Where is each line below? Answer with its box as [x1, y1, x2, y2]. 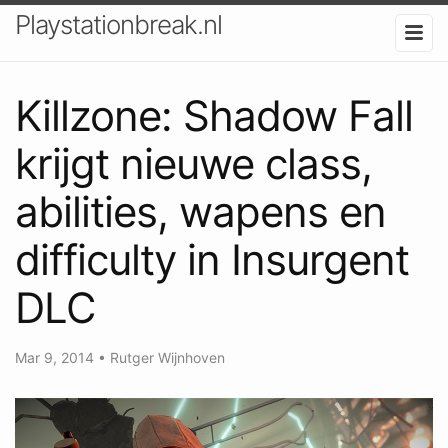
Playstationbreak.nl [15, 9, 222, 40]
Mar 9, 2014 [15, 348, 98, 366]
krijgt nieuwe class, [15, 137, 372, 189]
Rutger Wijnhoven [110, 348, 225, 366]
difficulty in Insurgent [15, 233, 409, 285]
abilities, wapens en [15, 185, 386, 237]
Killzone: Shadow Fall [15, 89, 413, 141]
